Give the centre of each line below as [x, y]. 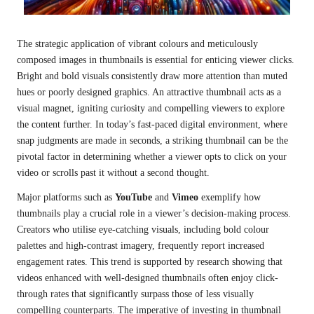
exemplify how [230, 197]
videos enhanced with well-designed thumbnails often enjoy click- [148, 278]
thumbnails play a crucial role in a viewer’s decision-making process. [154, 213]
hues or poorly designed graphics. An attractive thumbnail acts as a [149, 92]
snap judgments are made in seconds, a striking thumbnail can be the [152, 140]
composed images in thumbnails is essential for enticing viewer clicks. [156, 60]
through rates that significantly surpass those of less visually [135, 294]
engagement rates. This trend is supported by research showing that [150, 261]
